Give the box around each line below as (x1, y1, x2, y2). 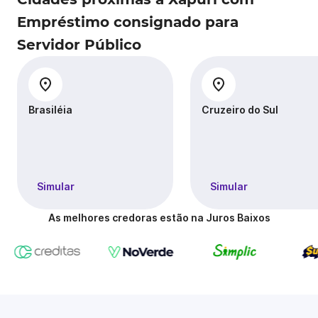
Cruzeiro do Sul (202, 104, 278, 116)
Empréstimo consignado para (17, 13, 238, 31)
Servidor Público (17, 36, 141, 53)
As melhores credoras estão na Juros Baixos (48, 212, 270, 224)
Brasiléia (28, 104, 72, 116)
